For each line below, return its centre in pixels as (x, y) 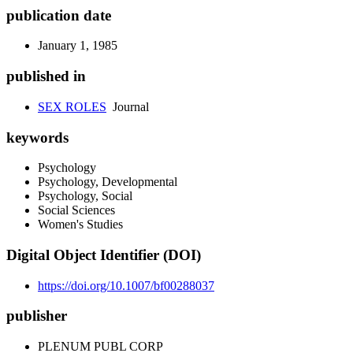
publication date (59, 15)
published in (46, 76)
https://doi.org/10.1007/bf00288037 (126, 285)
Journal (128, 106)
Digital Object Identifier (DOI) (104, 255)
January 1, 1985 (78, 46)
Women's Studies (80, 225)
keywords (37, 137)
